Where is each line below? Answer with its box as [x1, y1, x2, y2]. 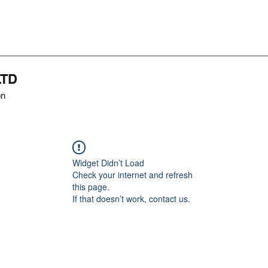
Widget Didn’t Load [72, 157, 144, 169]
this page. [72, 181, 109, 193]
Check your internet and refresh [72, 169, 193, 181]
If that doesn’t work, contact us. [72, 193, 190, 205]
